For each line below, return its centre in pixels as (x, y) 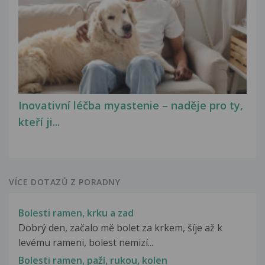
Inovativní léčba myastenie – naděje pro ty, (131, 106)
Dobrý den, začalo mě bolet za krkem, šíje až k (120, 227)
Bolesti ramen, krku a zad (76, 213)
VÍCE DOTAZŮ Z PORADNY (65, 182)
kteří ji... (39, 122)
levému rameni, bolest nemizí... (86, 242)
